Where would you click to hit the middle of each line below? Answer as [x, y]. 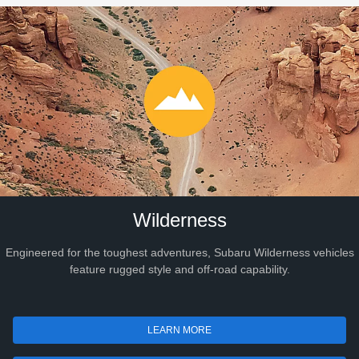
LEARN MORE [179, 330]
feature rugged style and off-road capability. [179, 269]
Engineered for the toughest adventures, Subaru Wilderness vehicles [179, 252]
